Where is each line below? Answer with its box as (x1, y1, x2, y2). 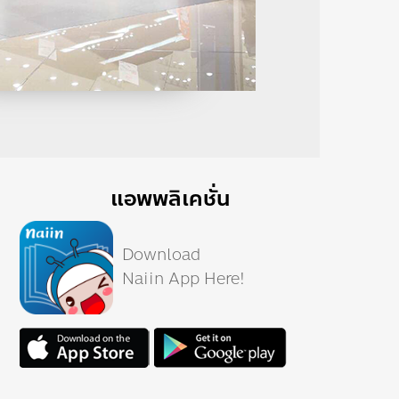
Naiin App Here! (121, 266, 245, 292)
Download (121, 242, 200, 268)
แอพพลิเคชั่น (110, 182, 231, 216)
